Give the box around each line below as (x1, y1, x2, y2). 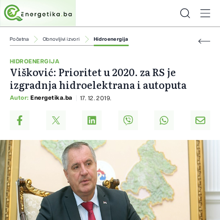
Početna (10, 37, 29, 42)
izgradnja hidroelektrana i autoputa (10, 77, 187, 92)
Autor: (10, 95, 31, 101)
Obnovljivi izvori (42, 37, 80, 42)
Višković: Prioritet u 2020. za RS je (10, 64, 176, 80)
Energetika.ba (30, 95, 73, 101)
